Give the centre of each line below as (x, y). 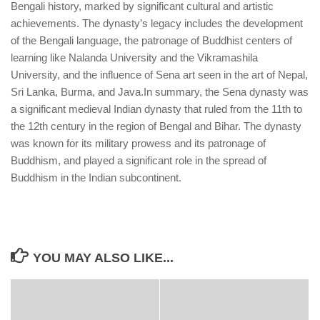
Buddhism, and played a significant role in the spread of (139, 161)
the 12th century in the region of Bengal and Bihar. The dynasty (156, 126)
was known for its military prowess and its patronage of (138, 144)
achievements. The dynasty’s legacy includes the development (157, 24)
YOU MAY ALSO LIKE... (103, 258)
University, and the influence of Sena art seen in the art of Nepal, (159, 75)
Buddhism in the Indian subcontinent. (96, 178)
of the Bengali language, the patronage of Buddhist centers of (151, 41)
